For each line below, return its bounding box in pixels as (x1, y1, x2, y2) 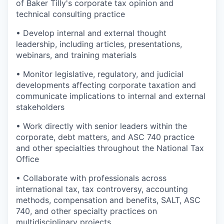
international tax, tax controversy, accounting (16, 184, 188, 194)
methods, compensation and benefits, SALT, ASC (16, 195, 200, 205)
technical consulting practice (16, 9, 125, 19)
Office (16, 154, 39, 164)
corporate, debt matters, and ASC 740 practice (16, 132, 194, 142)
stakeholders (16, 102, 64, 112)
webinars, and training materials (16, 50, 136, 60)
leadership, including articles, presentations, (16, 39, 182, 49)
